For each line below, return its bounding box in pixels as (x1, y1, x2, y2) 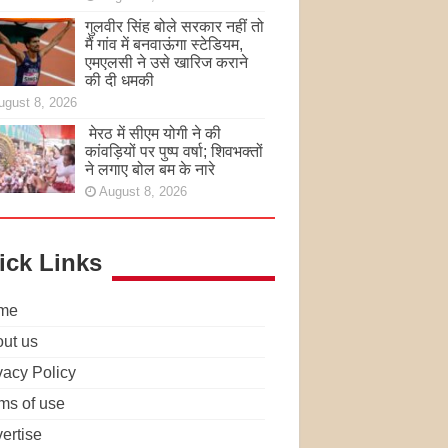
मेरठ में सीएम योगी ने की (84, 124, 221, 142)
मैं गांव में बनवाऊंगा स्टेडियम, (84, 35, 243, 53)
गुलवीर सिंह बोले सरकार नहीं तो (84, 17, 264, 35)
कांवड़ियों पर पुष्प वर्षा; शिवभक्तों (84, 142, 263, 160)
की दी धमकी (84, 71, 154, 89)
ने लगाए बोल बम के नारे (84, 160, 215, 178)
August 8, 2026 (98, 183, 187, 199)
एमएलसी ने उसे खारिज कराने (84, 53, 248, 71)
